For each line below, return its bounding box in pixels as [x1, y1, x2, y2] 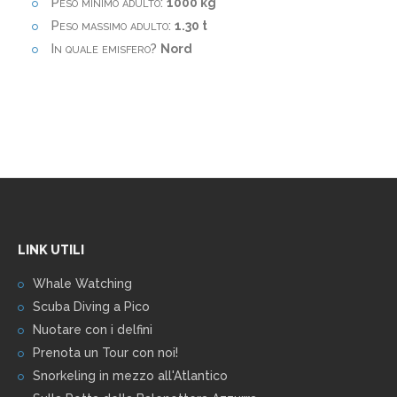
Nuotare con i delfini [33, 323, 152, 338]
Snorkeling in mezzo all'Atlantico [33, 369, 228, 384]
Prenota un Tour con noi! [33, 346, 178, 361]
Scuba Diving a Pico [33, 300, 150, 315]
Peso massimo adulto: [51, 18, 171, 35]
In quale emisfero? [51, 41, 157, 58]
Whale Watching [33, 276, 132, 292]
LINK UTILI [18, 243, 84, 258]
